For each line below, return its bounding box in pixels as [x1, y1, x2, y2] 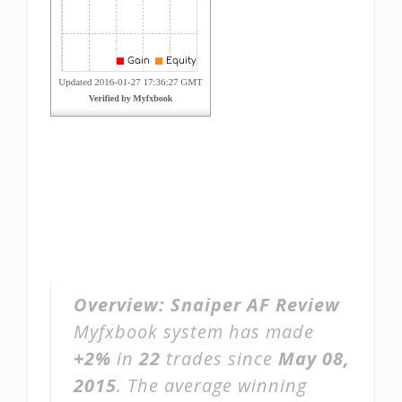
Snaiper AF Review [170, 293, 340, 317]
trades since [161, 346, 278, 371]
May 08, [278, 346, 350, 371]
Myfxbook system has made [74, 319, 314, 344]
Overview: [74, 293, 170, 317]
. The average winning [117, 373, 307, 398]
